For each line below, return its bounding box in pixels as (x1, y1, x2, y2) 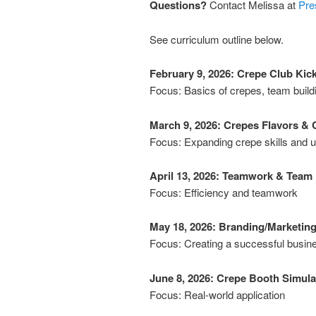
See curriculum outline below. (150, 31, 284, 47)
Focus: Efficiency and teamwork (150, 184, 298, 200)
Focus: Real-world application (150, 286, 285, 302)
